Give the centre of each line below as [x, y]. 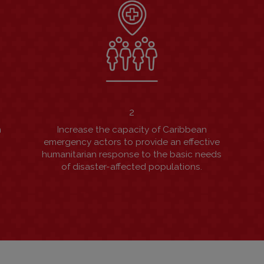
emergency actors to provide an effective [132, 142]
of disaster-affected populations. [132, 167]
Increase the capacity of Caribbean [132, 130]
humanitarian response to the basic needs [132, 155]
